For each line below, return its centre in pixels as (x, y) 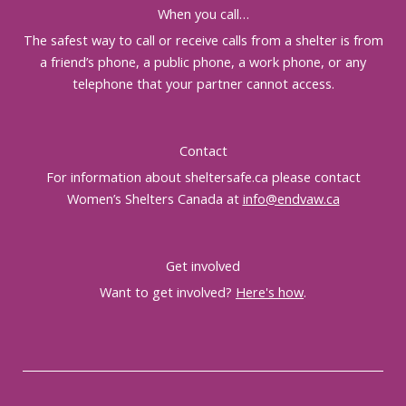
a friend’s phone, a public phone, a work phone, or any (203, 62)
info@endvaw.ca (291, 198)
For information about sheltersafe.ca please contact (203, 177)
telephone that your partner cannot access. (203, 83)
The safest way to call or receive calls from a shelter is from (203, 40)
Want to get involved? (168, 292)
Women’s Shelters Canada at (155, 198)
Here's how (270, 292)
